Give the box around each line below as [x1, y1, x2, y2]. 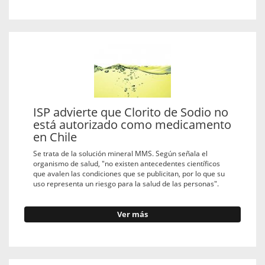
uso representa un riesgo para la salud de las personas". [33, 179, 219, 189]
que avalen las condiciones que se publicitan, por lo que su [33, 169, 225, 179]
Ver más [117, 209, 148, 220]
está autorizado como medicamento [33, 116, 231, 132]
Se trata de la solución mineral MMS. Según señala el [33, 148, 208, 159]
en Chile [33, 128, 77, 145]
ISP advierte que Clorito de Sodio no [33, 104, 228, 120]
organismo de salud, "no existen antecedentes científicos [33, 159, 220, 169]
